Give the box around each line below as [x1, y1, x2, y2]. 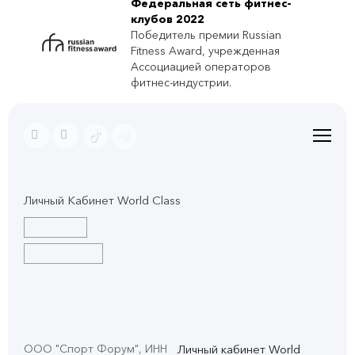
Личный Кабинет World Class [24, 193, 181, 208]
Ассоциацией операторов [131, 60, 271, 74]
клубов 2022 [131, 13, 204, 26]
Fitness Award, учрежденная [131, 44, 280, 58]
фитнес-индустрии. [131, 76, 231, 90]
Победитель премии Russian [131, 29, 281, 42]
